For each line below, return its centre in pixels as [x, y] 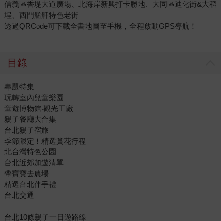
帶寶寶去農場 [26, 174]
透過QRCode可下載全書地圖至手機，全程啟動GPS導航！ [100, 26]
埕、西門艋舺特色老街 [41, 15]
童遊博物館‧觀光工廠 [38, 109]
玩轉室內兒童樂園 [34, 98]
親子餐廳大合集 [30, 119]
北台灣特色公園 [30, 152]
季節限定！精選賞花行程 [45, 141]
